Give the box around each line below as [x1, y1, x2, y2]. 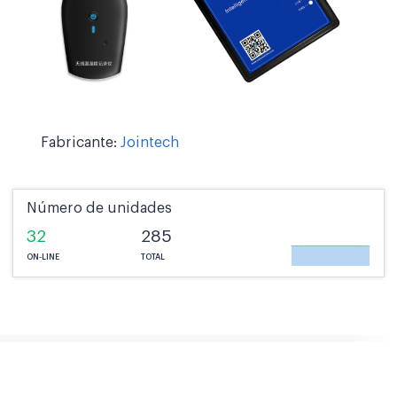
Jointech [121, 135, 179, 150]
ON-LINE [27, 253, 59, 261]
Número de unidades [27, 200, 172, 215]
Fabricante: [41, 135, 121, 150]
